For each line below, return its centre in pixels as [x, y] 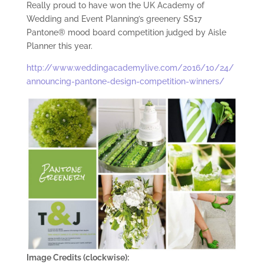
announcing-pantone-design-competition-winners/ [125, 82]
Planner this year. [59, 46]
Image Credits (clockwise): [77, 258]
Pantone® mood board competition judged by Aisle [126, 33]
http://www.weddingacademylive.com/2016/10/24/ [130, 68]
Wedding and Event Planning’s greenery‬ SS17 [114, 19]
